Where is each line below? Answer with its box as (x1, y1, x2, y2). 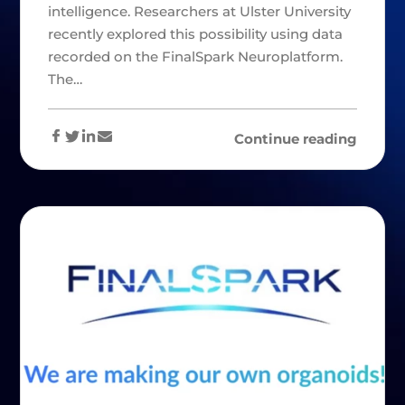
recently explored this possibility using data (48, 24, 344, 42)
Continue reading (233, 129, 357, 147)
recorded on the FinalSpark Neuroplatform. (48, 47, 344, 65)
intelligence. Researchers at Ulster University (48, 2, 352, 20)
